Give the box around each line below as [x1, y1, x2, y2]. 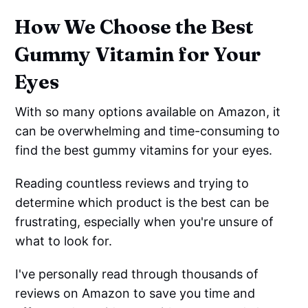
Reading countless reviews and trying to [15, 176, 250, 191]
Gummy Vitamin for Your [14, 42, 261, 67]
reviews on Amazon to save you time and [15, 286, 256, 301]
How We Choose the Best [14, 14, 254, 39]
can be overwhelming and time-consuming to [15, 124, 280, 139]
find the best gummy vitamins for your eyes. [15, 143, 273, 158]
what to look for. [15, 234, 113, 249]
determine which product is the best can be [15, 195, 269, 210]
